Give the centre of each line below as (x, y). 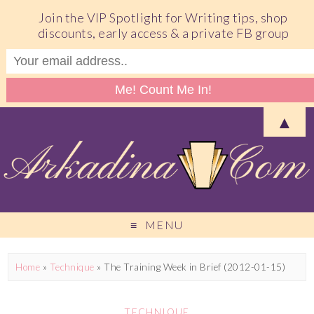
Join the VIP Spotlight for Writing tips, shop (163, 17)
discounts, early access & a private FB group (163, 33)
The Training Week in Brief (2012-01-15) (195, 267)
